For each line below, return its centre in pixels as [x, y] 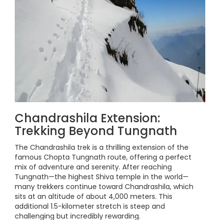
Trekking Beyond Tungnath [96, 131]
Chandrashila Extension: [87, 118]
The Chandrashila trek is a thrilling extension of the [102, 147]
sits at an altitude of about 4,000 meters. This [94, 196]
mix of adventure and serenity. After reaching [93, 167]
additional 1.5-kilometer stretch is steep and [90, 206]
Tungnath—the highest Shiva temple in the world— [102, 177]
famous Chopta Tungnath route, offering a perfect [103, 157]
